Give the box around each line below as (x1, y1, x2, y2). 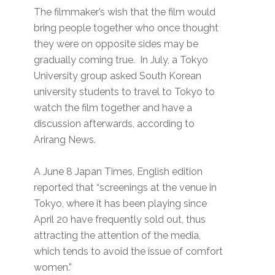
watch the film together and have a (34, 102, 193, 114)
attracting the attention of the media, (34, 230, 201, 242)
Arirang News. (34, 134, 96, 146)
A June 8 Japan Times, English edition (34, 166, 203, 178)
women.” (34, 261, 75, 274)
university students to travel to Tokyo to (34, 86, 215, 98)
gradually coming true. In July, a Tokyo (34, 54, 209, 66)
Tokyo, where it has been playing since (34, 198, 207, 210)
